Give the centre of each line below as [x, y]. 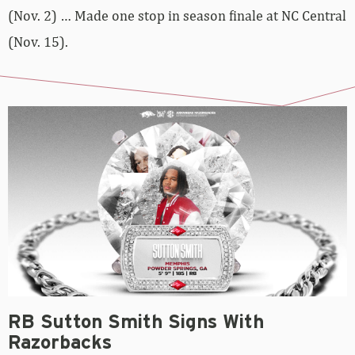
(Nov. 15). [38, 41]
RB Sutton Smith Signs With [136, 323]
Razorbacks [60, 344]
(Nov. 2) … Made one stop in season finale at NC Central [177, 15]
